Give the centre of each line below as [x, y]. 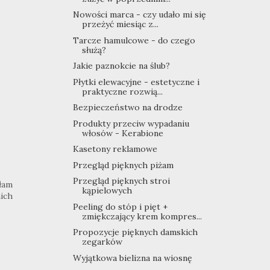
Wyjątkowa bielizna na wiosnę [132, 258]
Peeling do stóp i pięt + [120, 206]
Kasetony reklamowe [115, 149]
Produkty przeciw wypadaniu [131, 123]
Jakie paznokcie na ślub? [121, 66]
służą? [94, 50]
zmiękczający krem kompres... [142, 216]
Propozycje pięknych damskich [135, 232]
